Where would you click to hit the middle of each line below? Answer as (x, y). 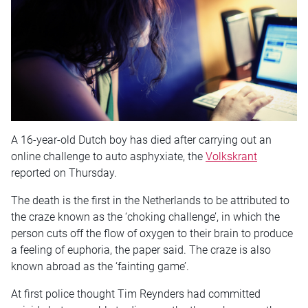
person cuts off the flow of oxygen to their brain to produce (152, 233)
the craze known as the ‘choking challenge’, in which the (145, 217)
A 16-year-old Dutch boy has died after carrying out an (141, 140)
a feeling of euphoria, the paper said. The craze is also (141, 250)
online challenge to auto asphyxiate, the (108, 156)
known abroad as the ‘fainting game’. (100, 266)
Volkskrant (231, 156)
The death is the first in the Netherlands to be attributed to (150, 200)
